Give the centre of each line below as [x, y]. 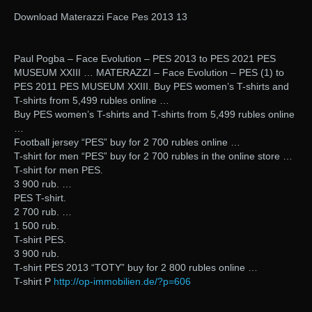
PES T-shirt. [40, 198]
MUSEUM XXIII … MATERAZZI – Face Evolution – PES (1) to [149, 73]
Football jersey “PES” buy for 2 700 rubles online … [127, 142]
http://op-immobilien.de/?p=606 [122, 282]
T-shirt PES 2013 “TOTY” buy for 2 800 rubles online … [136, 268]
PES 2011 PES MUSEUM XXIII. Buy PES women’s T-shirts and [151, 87]
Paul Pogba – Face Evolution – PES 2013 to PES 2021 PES [145, 59]
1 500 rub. [37, 226]
